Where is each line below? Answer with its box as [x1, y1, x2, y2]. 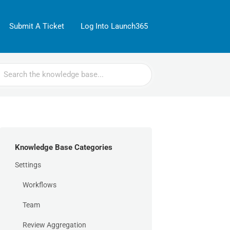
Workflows [23, 181, 56, 189]
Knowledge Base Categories [15, 143, 112, 152]
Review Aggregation [23, 221, 86, 229]
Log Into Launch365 [81, 22, 148, 31]
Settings [15, 161, 41, 169]
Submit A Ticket [9, 22, 64, 31]
